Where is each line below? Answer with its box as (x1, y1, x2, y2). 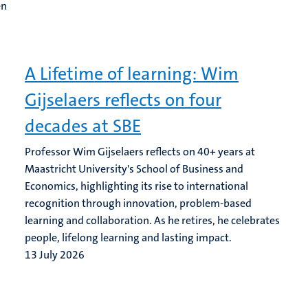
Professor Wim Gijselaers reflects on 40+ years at (25, 144, 255, 159)
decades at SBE (25, 115, 141, 137)
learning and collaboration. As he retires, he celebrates (25, 213, 280, 228)
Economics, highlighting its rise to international (25, 179, 248, 193)
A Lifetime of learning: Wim (25, 63, 239, 85)
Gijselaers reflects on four (25, 89, 221, 111)
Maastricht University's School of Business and (25, 162, 243, 176)
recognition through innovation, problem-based (25, 196, 252, 210)
